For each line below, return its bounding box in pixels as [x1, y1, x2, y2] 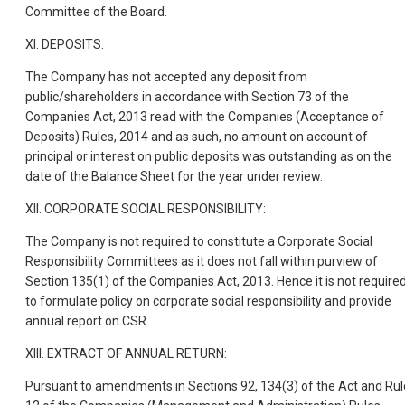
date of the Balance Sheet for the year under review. [25, 168, 323, 184]
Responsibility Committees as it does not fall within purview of [25, 253, 378, 268]
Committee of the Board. [25, 4, 167, 19]
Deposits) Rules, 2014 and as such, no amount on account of [25, 128, 368, 144]
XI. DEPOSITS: [25, 36, 104, 52]
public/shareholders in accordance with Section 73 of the [25, 89, 349, 104]
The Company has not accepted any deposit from [25, 69, 307, 84]
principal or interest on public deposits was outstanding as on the [25, 148, 392, 164]
